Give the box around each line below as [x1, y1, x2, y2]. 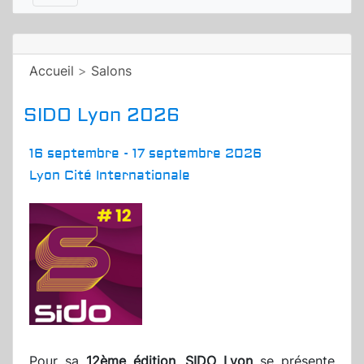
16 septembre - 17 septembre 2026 [29, 145, 262, 162]
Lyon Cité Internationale [29, 167, 190, 184]
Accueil [29, 63, 74, 80]
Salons [91, 63, 132, 80]
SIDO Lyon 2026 [24, 103, 180, 128]
